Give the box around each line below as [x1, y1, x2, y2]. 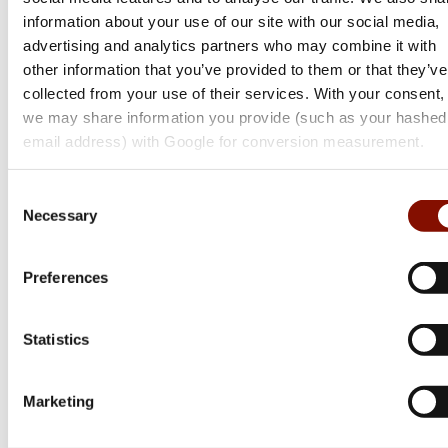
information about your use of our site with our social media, [23, 12, 440, 30]
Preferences [23, 268, 109, 286]
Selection [7, 210, 68, 228]
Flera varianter [56, 323, 124, 338]
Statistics [23, 330, 89, 348]
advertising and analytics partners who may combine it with [23, 36, 436, 54]
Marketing [23, 392, 94, 410]
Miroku [56, 255, 98, 271]
